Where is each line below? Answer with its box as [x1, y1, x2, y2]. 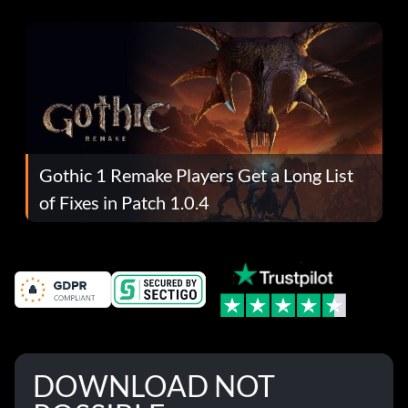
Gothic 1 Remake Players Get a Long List [39, 163, 353, 186]
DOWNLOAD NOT [33, 368, 275, 404]
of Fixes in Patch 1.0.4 [39, 190, 209, 213]
